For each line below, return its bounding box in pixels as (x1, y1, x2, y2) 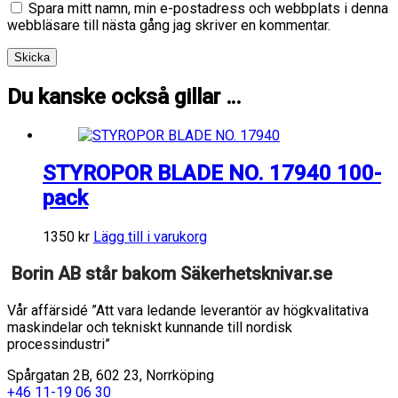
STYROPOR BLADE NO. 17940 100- (43, 161, 381, 187)
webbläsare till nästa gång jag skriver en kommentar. (7, 16, 330, 34)
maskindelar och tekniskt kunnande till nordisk (7, 319, 292, 337)
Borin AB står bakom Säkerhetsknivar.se (12, 263, 332, 285)
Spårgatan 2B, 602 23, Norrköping (7, 367, 214, 385)
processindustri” (7, 336, 110, 354)
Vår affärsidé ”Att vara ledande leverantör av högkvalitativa (7, 302, 369, 320)
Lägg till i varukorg (93, 228, 207, 246)
